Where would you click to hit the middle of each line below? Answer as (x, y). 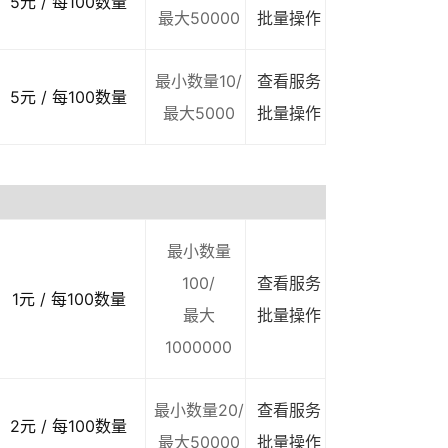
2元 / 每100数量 (68, 426)
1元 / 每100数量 (68, 299)
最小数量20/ (198, 410)
